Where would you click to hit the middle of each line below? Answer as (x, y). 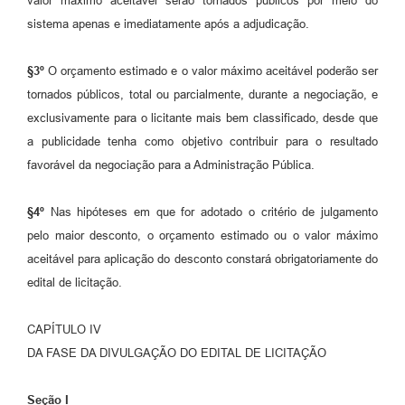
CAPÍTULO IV (64, 329)
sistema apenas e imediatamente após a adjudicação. (168, 24)
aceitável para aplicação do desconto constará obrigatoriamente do (202, 259)
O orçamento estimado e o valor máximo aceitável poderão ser (211, 71)
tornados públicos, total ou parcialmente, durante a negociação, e (202, 94)
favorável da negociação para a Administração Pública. (171, 165)
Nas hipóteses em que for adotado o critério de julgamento (211, 212)
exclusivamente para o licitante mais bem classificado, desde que (202, 118)
